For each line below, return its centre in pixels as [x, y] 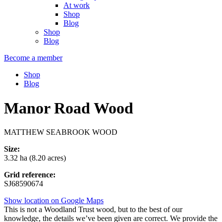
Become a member [33, 58]
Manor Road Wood [69, 108]
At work [77, 5]
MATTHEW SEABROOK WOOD [61, 132]
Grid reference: [30, 175]
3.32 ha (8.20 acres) [35, 158]
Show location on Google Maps [54, 201]
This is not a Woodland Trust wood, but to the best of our [93, 210]
